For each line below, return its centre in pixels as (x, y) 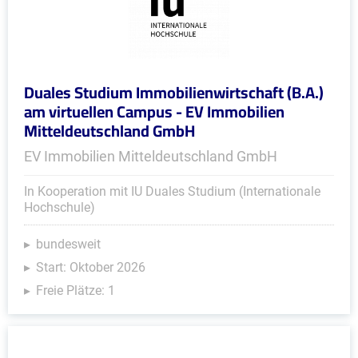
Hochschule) (60, 207)
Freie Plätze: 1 (76, 290)
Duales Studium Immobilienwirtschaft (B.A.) (174, 92)
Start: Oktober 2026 (91, 267)
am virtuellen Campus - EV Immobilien (154, 111)
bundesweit (68, 244)
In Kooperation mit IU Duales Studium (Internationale (172, 191)
